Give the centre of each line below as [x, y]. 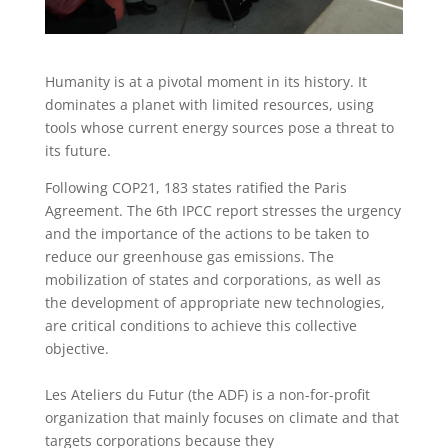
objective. [76, 349]
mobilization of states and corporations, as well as [212, 280]
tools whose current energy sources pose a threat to [219, 128]
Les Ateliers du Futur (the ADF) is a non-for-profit [207, 395]
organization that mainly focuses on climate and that [223, 418]
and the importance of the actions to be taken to [206, 234]
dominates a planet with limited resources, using [209, 105]
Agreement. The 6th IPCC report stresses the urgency [222, 211]
